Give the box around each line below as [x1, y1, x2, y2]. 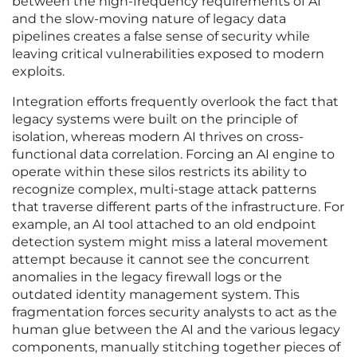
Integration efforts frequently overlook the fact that [12, 94, 339, 110]
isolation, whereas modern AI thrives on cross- [12, 129, 304, 145]
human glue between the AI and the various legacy [12, 322, 340, 338]
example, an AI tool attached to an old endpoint [12, 217, 316, 233]
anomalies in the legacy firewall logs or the [12, 269, 282, 285]
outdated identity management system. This [12, 287, 300, 303]
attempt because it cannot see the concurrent [12, 252, 310, 268]
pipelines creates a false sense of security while [12, 29, 310, 45]
